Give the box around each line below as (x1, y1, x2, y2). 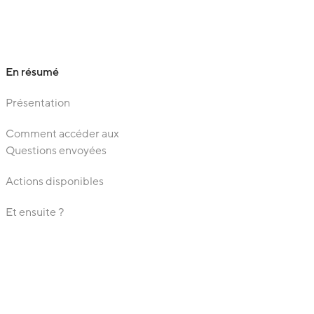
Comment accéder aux (6, 126, 119, 142)
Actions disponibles (6, 174, 104, 189)
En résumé (6, 64, 59, 80)
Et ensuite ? (6, 205, 64, 220)
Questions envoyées (6, 143, 107, 158)
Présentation (6, 95, 70, 111)
